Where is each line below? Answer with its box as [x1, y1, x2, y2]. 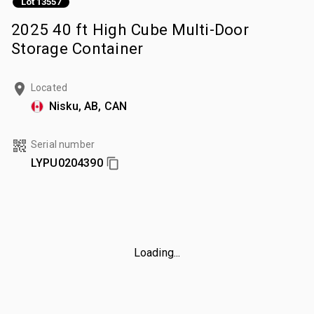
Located [31, 81, 68, 93]
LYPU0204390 [31, 156, 103, 170]
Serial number [31, 138, 95, 150]
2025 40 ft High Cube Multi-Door [11, 20, 249, 39]
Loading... [133, 245, 181, 259]
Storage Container [11, 39, 144, 57]
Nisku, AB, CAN [49, 99, 128, 113]
